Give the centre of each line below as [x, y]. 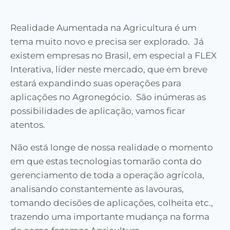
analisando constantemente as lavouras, [97, 189]
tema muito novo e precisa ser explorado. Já [107, 42]
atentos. [28, 125]
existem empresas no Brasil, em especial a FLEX [113, 56]
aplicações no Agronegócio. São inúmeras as [108, 97]
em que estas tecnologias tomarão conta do [106, 161]
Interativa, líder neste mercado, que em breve [109, 70]
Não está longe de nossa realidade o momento [112, 148]
